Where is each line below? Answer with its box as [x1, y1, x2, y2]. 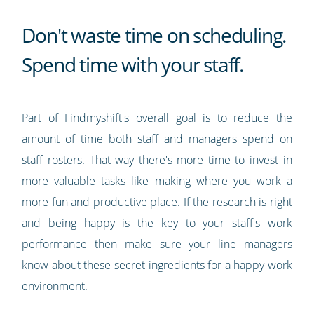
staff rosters [22, 151, 82, 168]
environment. [22, 278, 88, 294]
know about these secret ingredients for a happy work [22, 257, 292, 273]
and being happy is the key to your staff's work [22, 214, 292, 231]
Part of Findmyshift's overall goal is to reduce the [22, 109, 292, 125]
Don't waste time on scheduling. [22, 21, 287, 48]
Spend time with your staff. [22, 50, 243, 78]
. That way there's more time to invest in [81, 151, 292, 168]
